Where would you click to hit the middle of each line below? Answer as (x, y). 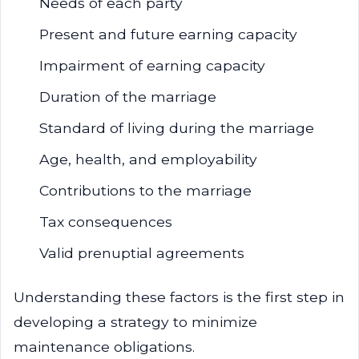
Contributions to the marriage (145, 190)
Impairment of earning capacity (152, 65)
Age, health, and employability (148, 159)
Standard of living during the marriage (177, 128)
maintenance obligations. (104, 347)
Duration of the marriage (128, 97)
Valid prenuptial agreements (142, 253)
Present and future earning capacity (168, 34)
